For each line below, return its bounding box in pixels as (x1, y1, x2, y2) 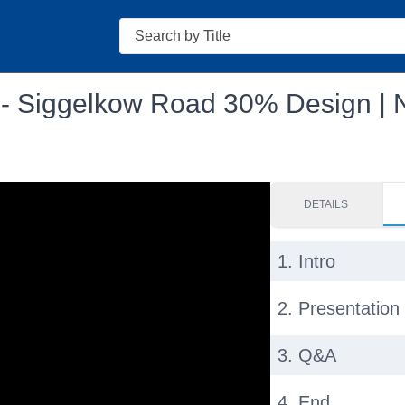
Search (118, 20, 165, 35)
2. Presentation (277, 298, 400, 318)
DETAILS (304, 198, 349, 211)
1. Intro (277, 251, 335, 271)
